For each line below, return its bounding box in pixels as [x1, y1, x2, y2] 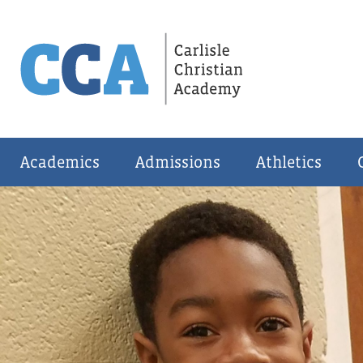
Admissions [135, 153, 220, 172]
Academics [20, 153, 100, 172]
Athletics [256, 153, 322, 172]
